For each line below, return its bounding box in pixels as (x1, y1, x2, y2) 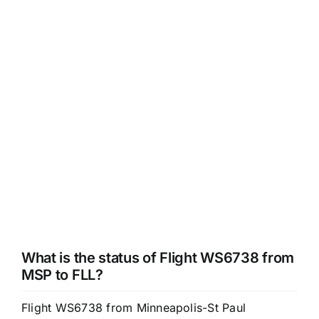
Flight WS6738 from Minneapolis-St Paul (21, 300, 246, 315)
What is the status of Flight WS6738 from (21, 249, 294, 267)
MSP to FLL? (21, 266, 103, 284)
